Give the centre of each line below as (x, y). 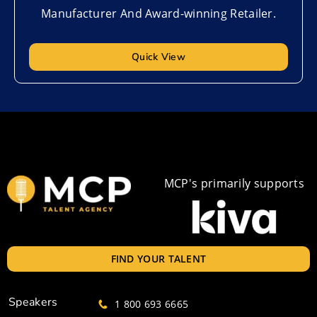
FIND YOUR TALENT (158, 259)
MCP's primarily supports (234, 184)
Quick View (158, 57)
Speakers (33, 302)
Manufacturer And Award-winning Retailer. (158, 13)
